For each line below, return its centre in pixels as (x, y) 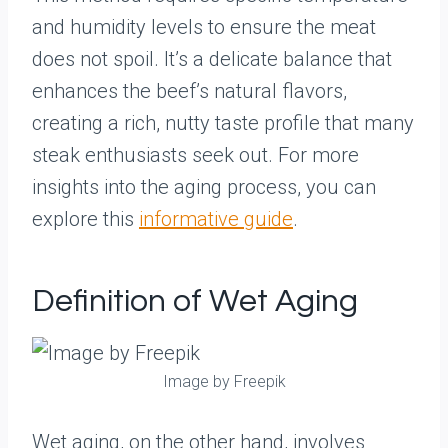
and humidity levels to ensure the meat (204, 27)
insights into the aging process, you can (204, 187)
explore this (85, 219)
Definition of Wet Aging (195, 301)
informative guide (216, 219)
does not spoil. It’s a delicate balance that (212, 59)
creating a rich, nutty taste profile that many (223, 123)
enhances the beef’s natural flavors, (189, 91)
